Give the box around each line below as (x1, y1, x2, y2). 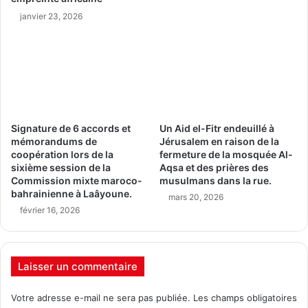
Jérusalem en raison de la (159, 135, 279, 147)
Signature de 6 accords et (11, 122, 131, 134)
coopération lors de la (11, 148, 113, 160)
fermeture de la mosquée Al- (159, 148, 293, 160)
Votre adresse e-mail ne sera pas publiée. (11, 291, 190, 303)
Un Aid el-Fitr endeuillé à (159, 122, 274, 134)
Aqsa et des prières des (159, 161, 269, 173)
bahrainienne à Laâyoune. (11, 187, 132, 199)
